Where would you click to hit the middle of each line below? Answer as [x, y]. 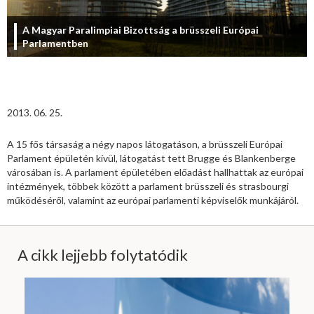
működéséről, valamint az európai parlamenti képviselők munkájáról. [153, 200]
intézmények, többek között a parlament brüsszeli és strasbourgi [148, 186]
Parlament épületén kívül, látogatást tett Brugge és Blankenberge [151, 158]
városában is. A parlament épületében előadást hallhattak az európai [155, 172]
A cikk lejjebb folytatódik [103, 255]
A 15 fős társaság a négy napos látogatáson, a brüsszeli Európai [145, 144]
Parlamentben [55, 43]
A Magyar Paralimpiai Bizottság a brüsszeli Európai [141, 30]
